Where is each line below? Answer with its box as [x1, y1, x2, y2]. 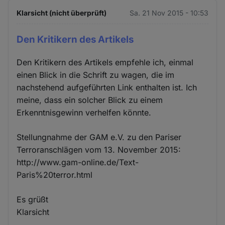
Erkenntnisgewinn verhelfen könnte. [17, 107, 152, 118]
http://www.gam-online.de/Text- [17, 157, 139, 167]
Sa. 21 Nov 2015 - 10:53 [129, 8, 208, 17]
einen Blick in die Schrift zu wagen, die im [17, 69, 175, 80]
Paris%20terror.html [17, 169, 93, 180]
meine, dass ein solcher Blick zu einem [17, 94, 163, 105]
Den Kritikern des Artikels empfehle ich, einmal [17, 57, 194, 67]
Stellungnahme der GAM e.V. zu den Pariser [17, 132, 182, 142]
